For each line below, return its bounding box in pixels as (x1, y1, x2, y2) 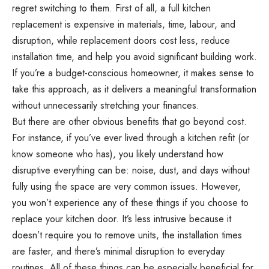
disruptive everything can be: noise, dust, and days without (12, 163, 250, 178)
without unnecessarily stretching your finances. (12, 98, 199, 113)
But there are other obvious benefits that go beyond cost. (12, 115, 247, 129)
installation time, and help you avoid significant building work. (12, 50, 257, 64)
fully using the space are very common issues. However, (12, 180, 241, 194)
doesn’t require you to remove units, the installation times (12, 228, 242, 243)
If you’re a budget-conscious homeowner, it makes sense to (12, 66, 254, 80)
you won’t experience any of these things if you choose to (12, 196, 249, 210)
